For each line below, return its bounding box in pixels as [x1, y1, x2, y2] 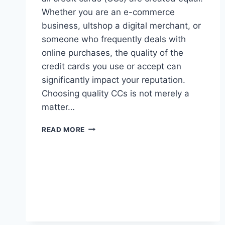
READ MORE [42, 125, 85, 134]
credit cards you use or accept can [42, 61, 181, 71]
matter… [42, 101, 75, 112]
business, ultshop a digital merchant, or [42, 20, 201, 31]
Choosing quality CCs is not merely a [42, 88, 189, 98]
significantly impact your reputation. [42, 74, 185, 85]
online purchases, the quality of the [42, 47, 183, 58]
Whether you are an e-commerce [42, 7, 175, 17]
